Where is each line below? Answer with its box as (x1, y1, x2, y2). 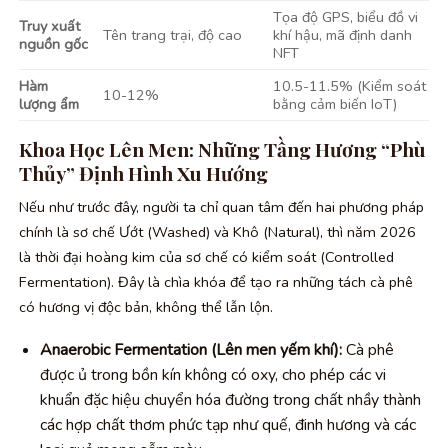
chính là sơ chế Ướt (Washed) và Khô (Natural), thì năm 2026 (19, 221, 416, 242)
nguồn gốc (19, 33, 88, 54)
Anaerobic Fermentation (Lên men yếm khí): (39, 339, 342, 362)
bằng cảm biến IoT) (273, 93, 398, 114)
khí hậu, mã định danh (273, 24, 413, 45)
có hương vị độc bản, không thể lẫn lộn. (19, 296, 273, 317)
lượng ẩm (19, 93, 79, 114)
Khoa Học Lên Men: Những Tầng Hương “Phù (19, 135, 426, 162)
